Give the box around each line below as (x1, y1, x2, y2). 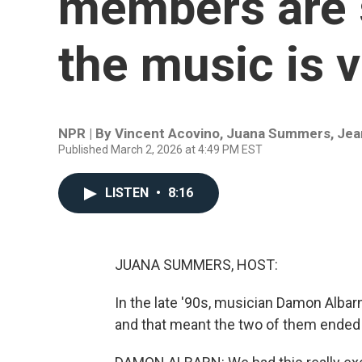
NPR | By (58, 125, 115, 141)
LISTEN (105, 185, 152, 200)
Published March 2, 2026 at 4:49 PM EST (58, 143, 263, 156)
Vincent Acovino (115, 125, 220, 141)
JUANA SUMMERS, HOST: (115, 256, 278, 273)
